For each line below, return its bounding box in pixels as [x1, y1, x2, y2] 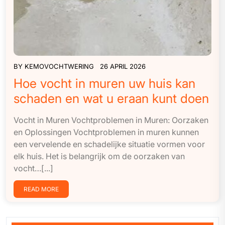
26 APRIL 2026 [100, 62, 146, 70]
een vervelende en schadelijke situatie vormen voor [14, 139, 205, 149]
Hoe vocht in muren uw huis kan [14, 75, 195, 91]
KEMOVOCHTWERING [25, 62, 94, 70]
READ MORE [24, 185, 59, 193]
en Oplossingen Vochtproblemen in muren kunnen [14, 127, 199, 137]
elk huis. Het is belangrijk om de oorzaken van [14, 151, 185, 161]
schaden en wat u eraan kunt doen [14, 90, 209, 106]
